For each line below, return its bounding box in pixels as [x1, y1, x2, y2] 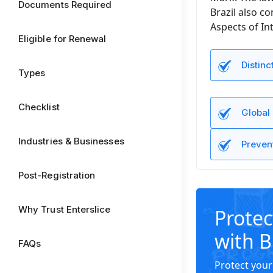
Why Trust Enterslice [18, 204, 111, 215]
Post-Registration [18, 169, 96, 181]
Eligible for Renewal [18, 33, 107, 44]
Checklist [18, 101, 60, 113]
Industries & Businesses [18, 135, 124, 147]
